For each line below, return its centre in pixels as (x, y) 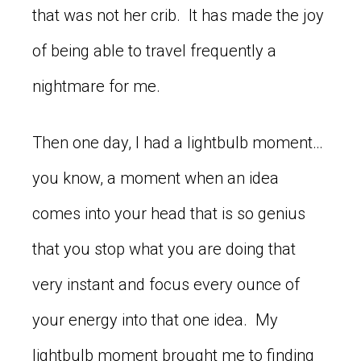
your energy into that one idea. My (155, 320)
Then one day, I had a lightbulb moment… (178, 142)
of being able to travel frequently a (154, 50)
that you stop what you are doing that (164, 249)
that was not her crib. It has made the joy (178, 15)
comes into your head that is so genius (169, 213)
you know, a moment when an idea (156, 178)
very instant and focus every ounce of (166, 284)
